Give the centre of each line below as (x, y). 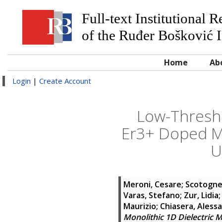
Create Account (65, 81)
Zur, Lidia (201, 195)
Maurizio (140, 206)
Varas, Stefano (152, 195)
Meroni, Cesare (152, 184)
